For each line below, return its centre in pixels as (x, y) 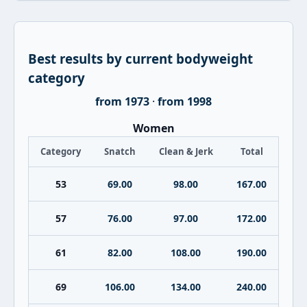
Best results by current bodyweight (140, 59)
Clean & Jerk (186, 151)
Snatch (120, 151)
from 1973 (122, 101)
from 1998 (185, 101)
